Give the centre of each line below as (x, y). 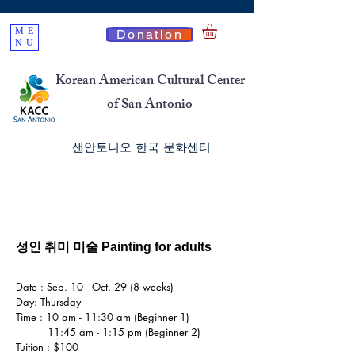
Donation (150, 34)
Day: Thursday (48, 302)
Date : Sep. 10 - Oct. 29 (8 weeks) (95, 286)
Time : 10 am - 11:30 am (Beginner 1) (103, 317)
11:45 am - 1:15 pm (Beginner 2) (108, 332)
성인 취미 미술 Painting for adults (114, 246)
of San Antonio (150, 105)
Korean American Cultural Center (150, 81)
